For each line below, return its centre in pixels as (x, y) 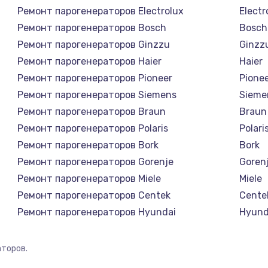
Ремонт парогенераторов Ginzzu (93, 44)
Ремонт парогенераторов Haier (89, 61)
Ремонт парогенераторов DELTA (92, 245)
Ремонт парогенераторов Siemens (97, 95)
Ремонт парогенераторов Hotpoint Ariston (115, 229)
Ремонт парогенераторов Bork (88, 145)
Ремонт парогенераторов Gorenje (95, 162)
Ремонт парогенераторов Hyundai (96, 212)
